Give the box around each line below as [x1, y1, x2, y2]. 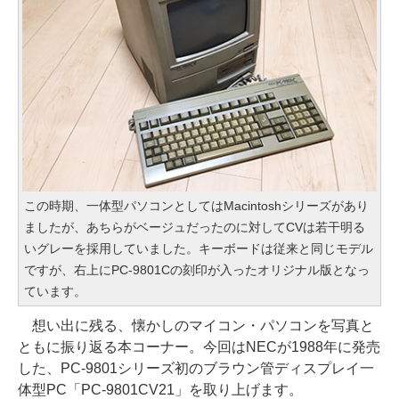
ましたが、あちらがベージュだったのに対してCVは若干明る [24, 219, 365, 234]
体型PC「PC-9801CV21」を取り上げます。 [18, 381, 303, 397]
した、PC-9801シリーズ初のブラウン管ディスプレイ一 [18, 360, 374, 376]
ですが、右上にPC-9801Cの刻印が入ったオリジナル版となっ [24, 262, 370, 277]
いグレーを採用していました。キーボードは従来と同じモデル [24, 240, 373, 256]
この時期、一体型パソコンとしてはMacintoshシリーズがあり [24, 198, 369, 213]
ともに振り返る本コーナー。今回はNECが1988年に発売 [18, 338, 380, 354]
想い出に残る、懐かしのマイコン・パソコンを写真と [18, 317, 374, 333]
